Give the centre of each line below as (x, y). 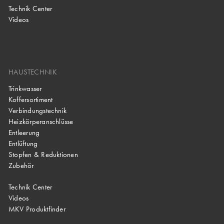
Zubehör (21, 165)
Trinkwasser (25, 88)
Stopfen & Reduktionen (43, 154)
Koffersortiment (31, 99)
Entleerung (24, 132)
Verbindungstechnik (38, 110)
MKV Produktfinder (37, 209)
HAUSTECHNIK (33, 72)
